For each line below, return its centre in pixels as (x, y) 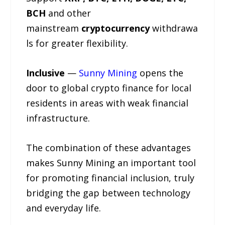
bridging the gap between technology (108, 193)
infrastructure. (58, 118)
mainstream (54, 28)
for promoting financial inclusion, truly (110, 178)
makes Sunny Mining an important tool (111, 162)
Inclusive (47, 73)
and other (69, 13)
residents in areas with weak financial (107, 103)
